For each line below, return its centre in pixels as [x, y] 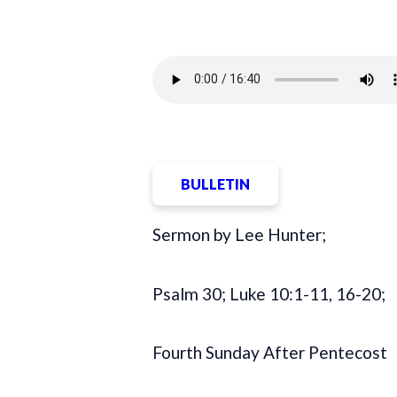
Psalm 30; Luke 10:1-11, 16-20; [269, 293]
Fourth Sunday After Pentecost [270, 352]
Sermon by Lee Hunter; [239, 235]
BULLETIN [215, 183]
